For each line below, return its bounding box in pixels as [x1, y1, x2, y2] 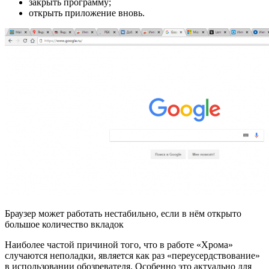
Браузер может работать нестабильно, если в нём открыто [5, 208, 241, 219]
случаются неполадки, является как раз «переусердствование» [5, 250, 260, 261]
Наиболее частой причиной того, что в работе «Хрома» [5, 240, 233, 250]
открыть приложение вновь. [29, 8, 145, 19]
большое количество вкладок [5, 219, 124, 230]
